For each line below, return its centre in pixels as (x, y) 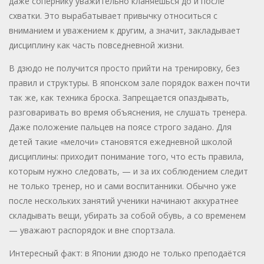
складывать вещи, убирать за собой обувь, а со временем (127, 216)
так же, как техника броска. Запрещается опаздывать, (119, 98)
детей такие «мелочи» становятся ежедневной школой (121, 142)
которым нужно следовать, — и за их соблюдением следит (128, 171)
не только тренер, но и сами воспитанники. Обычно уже (123, 186)
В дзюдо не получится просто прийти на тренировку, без (124, 68)
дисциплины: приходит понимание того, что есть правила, (126, 157)
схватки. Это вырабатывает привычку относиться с (113, 16)
